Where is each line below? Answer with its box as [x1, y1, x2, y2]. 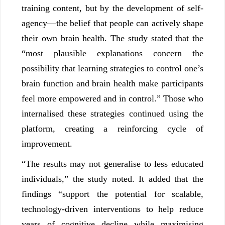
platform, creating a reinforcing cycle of [22, 124, 203, 134]
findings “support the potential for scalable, [22, 189, 203, 199]
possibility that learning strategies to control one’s [22, 63, 203, 74]
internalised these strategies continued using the [22, 108, 203, 119]
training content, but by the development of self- [22, 3, 203, 14]
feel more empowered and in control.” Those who [22, 93, 203, 104]
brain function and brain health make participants [22, 78, 203, 89]
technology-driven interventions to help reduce [22, 204, 203, 214]
